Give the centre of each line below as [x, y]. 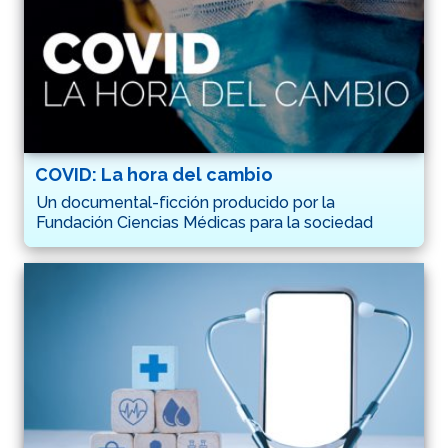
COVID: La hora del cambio [154, 174]
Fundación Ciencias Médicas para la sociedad [204, 222]
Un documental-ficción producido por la [185, 202]
